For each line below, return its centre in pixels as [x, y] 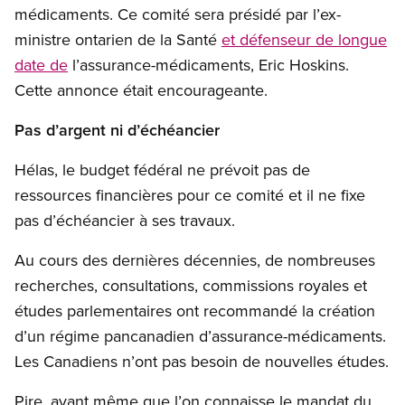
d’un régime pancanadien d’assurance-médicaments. [200, 336]
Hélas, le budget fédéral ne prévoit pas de [162, 170]
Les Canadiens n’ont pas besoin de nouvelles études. [202, 362]
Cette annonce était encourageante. [141, 90]
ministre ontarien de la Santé [118, 40]
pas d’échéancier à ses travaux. [125, 221]
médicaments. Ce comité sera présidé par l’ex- [178, 14]
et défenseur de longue [304, 40]
